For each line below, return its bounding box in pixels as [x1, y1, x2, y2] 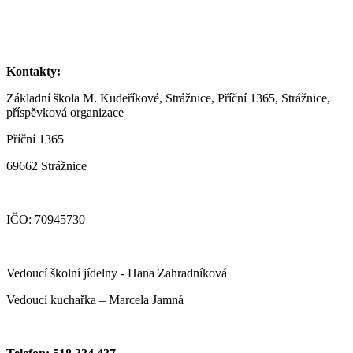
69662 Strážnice [6, 158, 87, 173]
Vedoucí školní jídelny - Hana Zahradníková [6, 266, 227, 280]
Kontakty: [6, 64, 61, 78]
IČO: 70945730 [6, 212, 85, 226]
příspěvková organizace [6, 105, 124, 119]
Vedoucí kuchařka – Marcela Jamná [6, 292, 184, 307]
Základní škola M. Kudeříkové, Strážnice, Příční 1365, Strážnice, [6, 91, 330, 105]
